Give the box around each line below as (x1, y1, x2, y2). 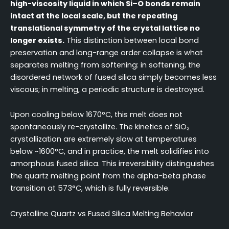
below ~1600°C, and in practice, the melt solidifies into (10, 146, 209, 157)
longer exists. (10, 35, 64, 45)
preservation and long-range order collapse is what (10, 47, 203, 58)
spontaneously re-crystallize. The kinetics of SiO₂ (10, 122, 190, 132)
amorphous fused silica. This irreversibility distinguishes (10, 158, 214, 169)
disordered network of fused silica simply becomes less (10, 72, 217, 82)
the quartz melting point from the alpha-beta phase (10, 171, 206, 181)
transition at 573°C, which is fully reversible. (10, 183, 170, 194)
